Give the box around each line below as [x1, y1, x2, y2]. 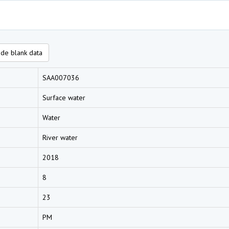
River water [42, 133, 78, 142]
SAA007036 [42, 73, 79, 82]
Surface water [42, 93, 85, 102]
